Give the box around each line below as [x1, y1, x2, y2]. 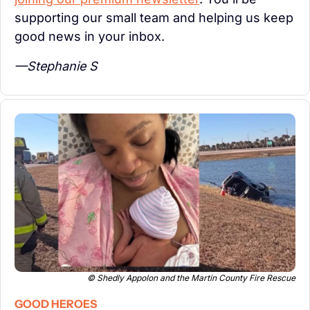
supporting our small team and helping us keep [15, 10, 293, 26]
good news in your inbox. [15, 29, 165, 44]
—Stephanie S [15, 59, 98, 74]
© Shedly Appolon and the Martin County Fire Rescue [87, 272, 295, 283]
